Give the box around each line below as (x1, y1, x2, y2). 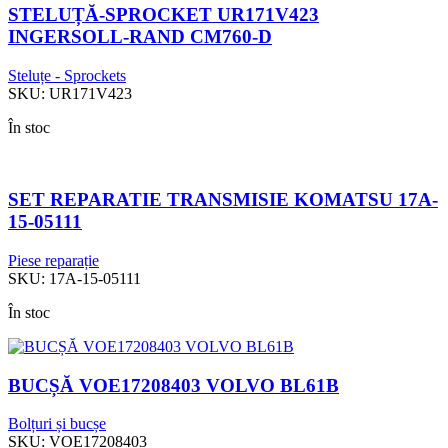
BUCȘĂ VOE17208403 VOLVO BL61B (8, 374, 339, 396)
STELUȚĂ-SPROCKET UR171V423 (8, 3, 319, 25)
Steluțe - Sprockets (8, 66, 126, 84)
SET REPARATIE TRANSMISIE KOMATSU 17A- (8, 189, 438, 211)
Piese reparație (8, 252, 99, 270)
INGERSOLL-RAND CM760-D (8, 25, 272, 47)
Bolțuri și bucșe (8, 415, 106, 433)
